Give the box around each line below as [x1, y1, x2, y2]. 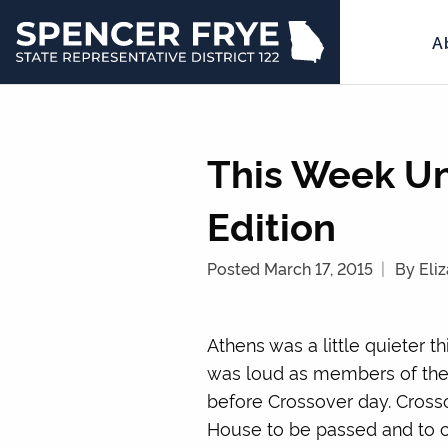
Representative [26, 87, 136, 109]
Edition [207, 198, 336, 250]
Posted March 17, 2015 [207, 257, 373, 279]
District [26, 111, 76, 133]
